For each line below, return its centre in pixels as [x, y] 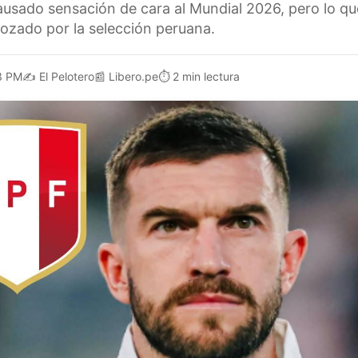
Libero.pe [133, 76]
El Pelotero [67, 76]
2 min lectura [206, 76]
